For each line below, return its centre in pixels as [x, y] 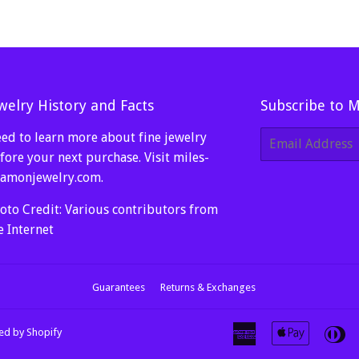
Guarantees [118, 287]
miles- [191, 157]
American [283, 331]
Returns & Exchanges [208, 287]
